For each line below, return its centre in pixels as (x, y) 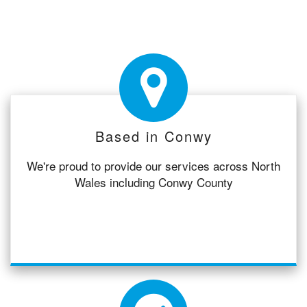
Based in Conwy (153, 136)
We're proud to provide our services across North (153, 165)
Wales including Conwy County (153, 182)
